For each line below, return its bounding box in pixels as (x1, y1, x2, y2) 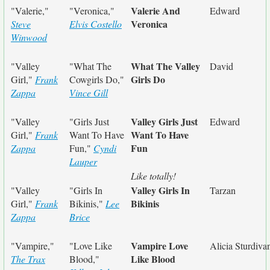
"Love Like (69, 239, 112, 252)
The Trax (11, 253, 45, 265)
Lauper (69, 155, 97, 168)
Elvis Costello (69, 17, 122, 30)
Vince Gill (69, 86, 108, 99)
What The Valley (131, 59, 200, 73)
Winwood (11, 31, 47, 43)
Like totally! (131, 169, 176, 182)
